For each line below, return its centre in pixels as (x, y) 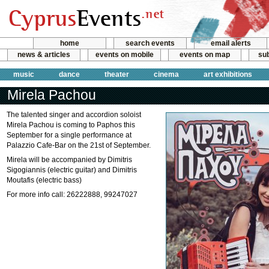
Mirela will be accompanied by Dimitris (69, 160)
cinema (166, 74)
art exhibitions (228, 74)
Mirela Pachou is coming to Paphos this (71, 125)
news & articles (44, 55)
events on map (205, 55)
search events (150, 43)
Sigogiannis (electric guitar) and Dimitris (72, 170)
